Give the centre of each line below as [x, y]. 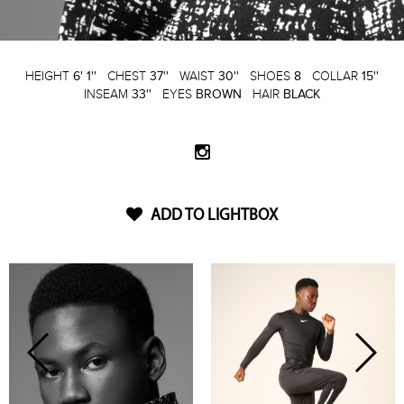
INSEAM [108, 94]
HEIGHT [49, 76]
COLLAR [337, 76]
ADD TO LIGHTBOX [212, 216]
